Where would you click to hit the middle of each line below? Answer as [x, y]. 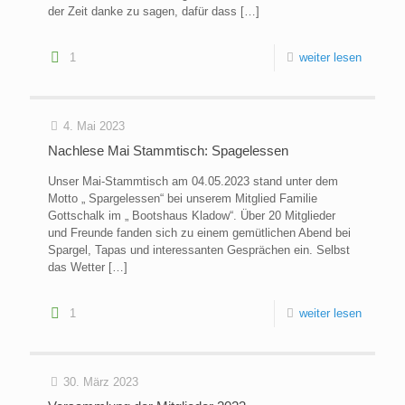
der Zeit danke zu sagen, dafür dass [142, 12]
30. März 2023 [101, 382]
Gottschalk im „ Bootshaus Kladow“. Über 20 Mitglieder [192, 216]
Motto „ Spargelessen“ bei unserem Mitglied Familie [183, 199]
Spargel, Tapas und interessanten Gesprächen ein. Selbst [199, 250]
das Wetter [76, 268]
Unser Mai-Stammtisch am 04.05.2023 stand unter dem [193, 182]
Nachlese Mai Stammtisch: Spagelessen [168, 151]
